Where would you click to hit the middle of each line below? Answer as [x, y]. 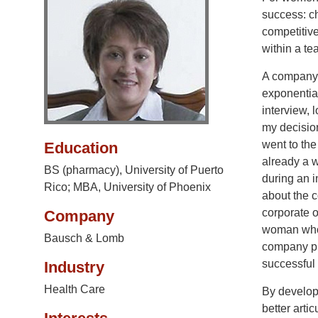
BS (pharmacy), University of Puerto [134, 170]
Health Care [75, 290]
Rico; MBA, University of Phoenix [127, 187]
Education [81, 148]
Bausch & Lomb [84, 238]
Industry [74, 268]
